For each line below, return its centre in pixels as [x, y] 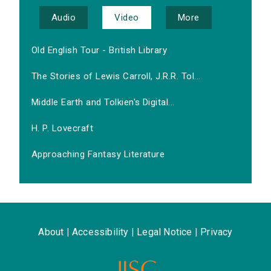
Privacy [217, 232]
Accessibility [100, 232]
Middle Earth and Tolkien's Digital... [103, 103]
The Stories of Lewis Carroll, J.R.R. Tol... [116, 77]
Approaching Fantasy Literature [98, 155]
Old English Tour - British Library [100, 51]
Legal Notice [165, 232]
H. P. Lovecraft [63, 129]
